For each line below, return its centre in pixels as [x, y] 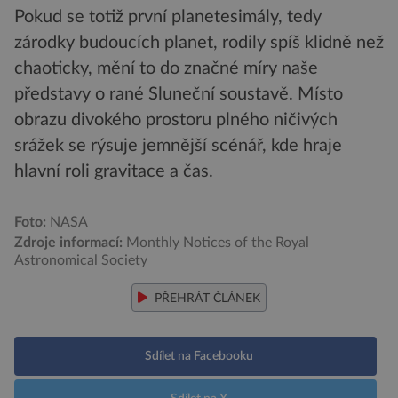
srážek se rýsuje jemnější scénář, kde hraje [178, 145]
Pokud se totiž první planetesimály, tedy [168, 16]
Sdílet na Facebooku [199, 356]
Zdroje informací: [68, 242]
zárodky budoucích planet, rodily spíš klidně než [199, 42]
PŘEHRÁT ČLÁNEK [206, 298]
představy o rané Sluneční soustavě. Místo [179, 94]
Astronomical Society [81, 260]
